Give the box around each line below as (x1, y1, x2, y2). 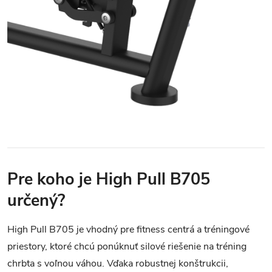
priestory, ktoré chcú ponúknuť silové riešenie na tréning (7, 239, 246, 253)
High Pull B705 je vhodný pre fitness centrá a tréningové (7, 222, 250, 236)
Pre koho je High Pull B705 (7, 168, 210, 191)
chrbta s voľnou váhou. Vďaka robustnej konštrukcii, (7, 256, 228, 270)
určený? (7, 189, 65, 212)
